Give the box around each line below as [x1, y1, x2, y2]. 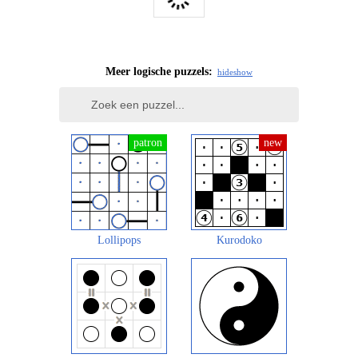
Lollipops [97, 234, 141, 247]
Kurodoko [216, 234, 262, 247]
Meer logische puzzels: [105, 66, 213, 78]
